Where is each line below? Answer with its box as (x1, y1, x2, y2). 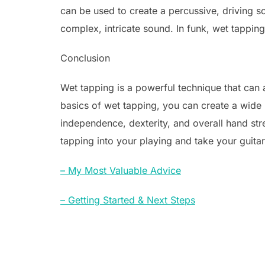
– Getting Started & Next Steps (60, 194, 195, 206)
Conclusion (60, 52, 110, 64)
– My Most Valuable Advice (60, 164, 181, 177)
